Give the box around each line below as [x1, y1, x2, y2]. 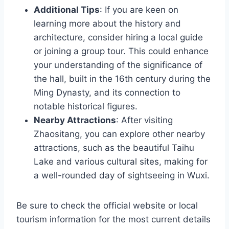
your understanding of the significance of [34, 60, 202, 71]
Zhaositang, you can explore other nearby [34, 129, 205, 140]
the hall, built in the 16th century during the [34, 74, 211, 84]
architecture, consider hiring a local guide [34, 32, 203, 43]
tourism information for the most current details [16, 214, 211, 225]
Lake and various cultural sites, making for [34, 156, 208, 167]
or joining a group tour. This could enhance [34, 46, 209, 57]
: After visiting [116, 115, 173, 126]
